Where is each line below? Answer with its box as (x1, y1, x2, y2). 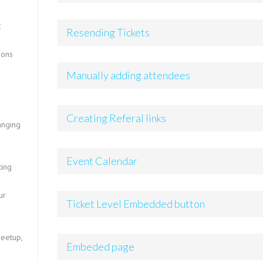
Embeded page (66, 240, 135, 253)
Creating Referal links (66, 112, 167, 124)
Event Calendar (66, 154, 138, 167)
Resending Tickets (66, 26, 150, 39)
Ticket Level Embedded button (66, 197, 205, 210)
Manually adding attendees (66, 69, 191, 82)
